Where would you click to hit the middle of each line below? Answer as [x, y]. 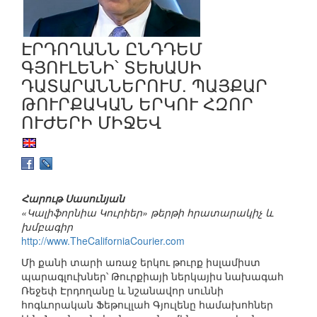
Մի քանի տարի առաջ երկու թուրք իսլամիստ [141, 262]
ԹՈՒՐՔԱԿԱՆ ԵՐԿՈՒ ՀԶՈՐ [137, 103]
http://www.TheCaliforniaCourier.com [103, 241]
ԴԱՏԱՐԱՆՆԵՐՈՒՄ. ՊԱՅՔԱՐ [144, 84]
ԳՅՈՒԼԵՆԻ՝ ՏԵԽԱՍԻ [111, 66]
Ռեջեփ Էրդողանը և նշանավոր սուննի [122, 290]
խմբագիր [47, 227]
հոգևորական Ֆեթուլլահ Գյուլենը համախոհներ [147, 305]
